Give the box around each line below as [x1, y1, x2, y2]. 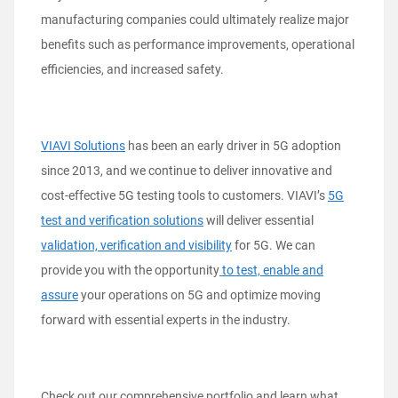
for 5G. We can [232, 238, 315, 253]
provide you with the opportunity [41, 263, 219, 278]
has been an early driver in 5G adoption [125, 139, 341, 154]
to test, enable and [222, 263, 323, 278]
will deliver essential [203, 213, 314, 228]
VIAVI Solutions [41, 139, 125, 154]
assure [41, 288, 78, 303]
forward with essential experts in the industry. [41, 313, 291, 328]
